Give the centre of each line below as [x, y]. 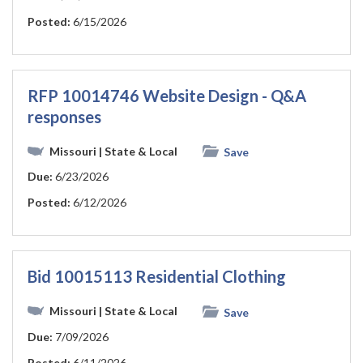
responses [64, 116]
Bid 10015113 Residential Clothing [157, 277]
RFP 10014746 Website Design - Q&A [167, 95]
